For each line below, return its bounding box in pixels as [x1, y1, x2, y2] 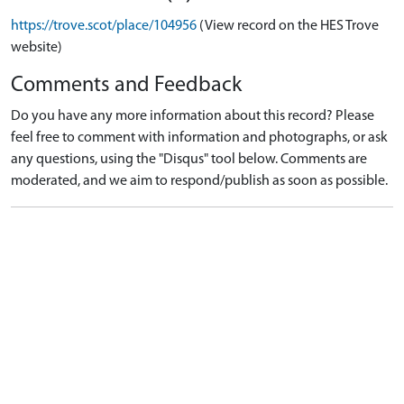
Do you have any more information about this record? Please [11, 109, 374, 124]
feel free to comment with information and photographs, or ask [11, 131, 388, 146]
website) [11, 41, 62, 56]
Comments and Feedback [11, 75, 242, 97]
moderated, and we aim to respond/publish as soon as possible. [11, 174, 388, 189]
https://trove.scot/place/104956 [11, 19, 197, 34]
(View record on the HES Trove [199, 19, 379, 34]
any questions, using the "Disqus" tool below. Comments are [11, 152, 367, 168]
